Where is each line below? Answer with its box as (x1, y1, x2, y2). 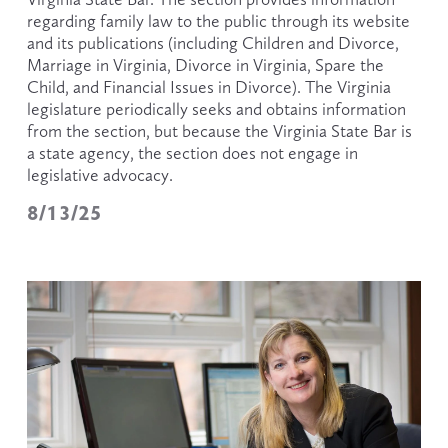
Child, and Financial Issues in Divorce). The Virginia (26, 77, 391, 98)
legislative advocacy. (26, 165, 177, 186)
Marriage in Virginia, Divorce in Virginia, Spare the (26, 55, 384, 76)
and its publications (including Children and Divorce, (26, 33, 399, 54)
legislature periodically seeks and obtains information (26, 99, 406, 120)
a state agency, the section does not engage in (26, 143, 358, 164)
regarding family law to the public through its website (26, 11, 410, 32)
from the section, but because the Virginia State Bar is (26, 121, 412, 142)
